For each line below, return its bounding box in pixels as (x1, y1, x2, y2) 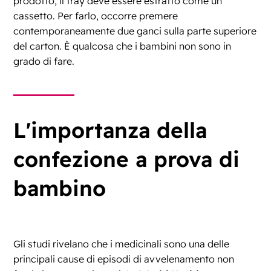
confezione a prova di (13, 146, 240, 173)
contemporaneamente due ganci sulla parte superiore (13, 25, 257, 38)
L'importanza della (13, 117, 207, 144)
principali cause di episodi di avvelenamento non (13, 253, 235, 266)
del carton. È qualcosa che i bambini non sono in (13, 40, 232, 53)
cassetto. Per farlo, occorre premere (13, 10, 178, 22)
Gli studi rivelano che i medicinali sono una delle (13, 238, 230, 250)
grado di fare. (13, 55, 75, 68)
